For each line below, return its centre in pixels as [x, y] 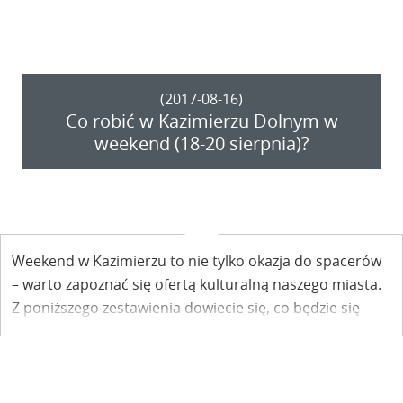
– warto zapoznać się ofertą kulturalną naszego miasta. [197, 285]
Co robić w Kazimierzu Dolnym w [201, 121]
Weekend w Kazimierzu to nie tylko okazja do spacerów [197, 261]
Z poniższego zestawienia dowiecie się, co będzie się [186, 308]
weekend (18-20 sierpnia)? [201, 144]
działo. [33, 331]
